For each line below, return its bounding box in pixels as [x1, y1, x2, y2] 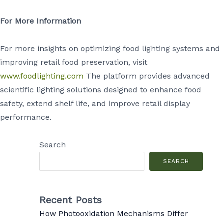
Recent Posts [39, 193, 102, 206]
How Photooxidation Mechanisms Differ [39, 208, 188, 218]
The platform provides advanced [83, 71, 210, 81]
